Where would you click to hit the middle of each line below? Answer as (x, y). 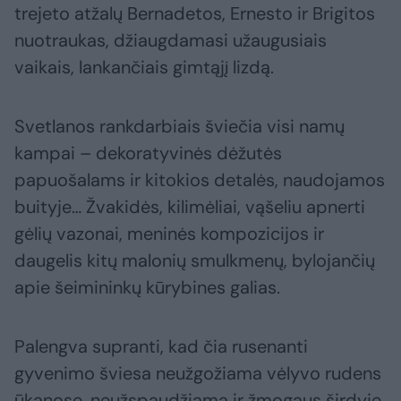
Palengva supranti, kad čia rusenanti (161, 347)
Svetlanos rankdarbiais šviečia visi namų (179, 127)
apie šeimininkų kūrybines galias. (147, 288)
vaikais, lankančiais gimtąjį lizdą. (144, 68)
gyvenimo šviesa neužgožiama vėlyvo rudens (198, 374)
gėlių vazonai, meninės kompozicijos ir (169, 234)
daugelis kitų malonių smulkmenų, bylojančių (195, 261)
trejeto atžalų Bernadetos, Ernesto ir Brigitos (195, 14)
